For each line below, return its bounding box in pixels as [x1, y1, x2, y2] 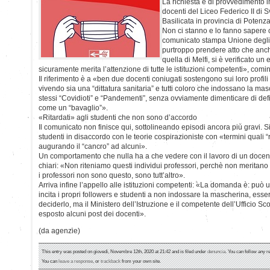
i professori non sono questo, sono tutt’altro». [39, 171, 185, 180]
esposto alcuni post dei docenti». [39, 209, 146, 218]
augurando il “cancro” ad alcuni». [39, 142, 147, 151]
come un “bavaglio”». [39, 103, 108, 112]
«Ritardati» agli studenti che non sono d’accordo [39, 113, 197, 122]
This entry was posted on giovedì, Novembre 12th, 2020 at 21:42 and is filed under [42, 248, 207, 254]
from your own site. [121, 257, 161, 264]
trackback [101, 257, 121, 264]
